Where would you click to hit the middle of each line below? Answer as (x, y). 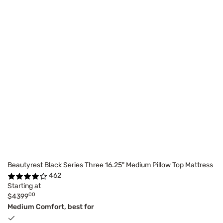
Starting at (24, 186)
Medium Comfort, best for (51, 207)
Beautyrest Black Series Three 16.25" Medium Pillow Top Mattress (110, 165)
